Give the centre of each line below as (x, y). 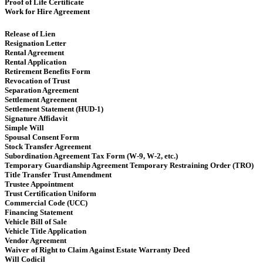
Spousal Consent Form (42, 137)
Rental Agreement (34, 52)
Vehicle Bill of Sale (36, 221)
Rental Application (36, 62)
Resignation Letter (36, 43)
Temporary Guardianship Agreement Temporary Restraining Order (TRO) (129, 165)
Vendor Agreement (36, 240)
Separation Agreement (42, 90)
